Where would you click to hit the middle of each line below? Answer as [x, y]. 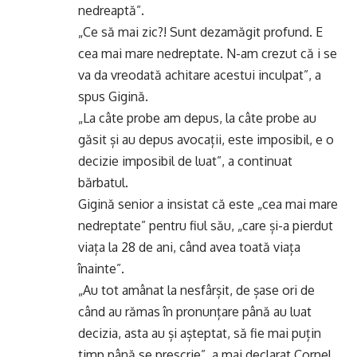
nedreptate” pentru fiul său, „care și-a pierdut [206, 226]
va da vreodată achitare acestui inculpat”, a [200, 75]
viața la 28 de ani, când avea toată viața [189, 247]
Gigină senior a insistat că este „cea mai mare [208, 204]
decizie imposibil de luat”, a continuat [185, 161]
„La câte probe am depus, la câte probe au [197, 118]
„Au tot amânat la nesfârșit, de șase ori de [196, 290]
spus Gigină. [113, 96]
